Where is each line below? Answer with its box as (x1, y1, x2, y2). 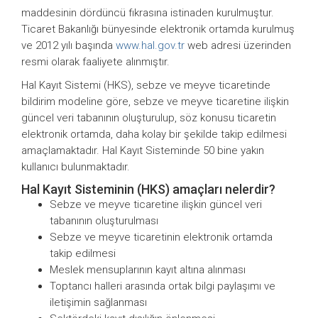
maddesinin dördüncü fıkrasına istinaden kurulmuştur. (21, 6, 274, 19)
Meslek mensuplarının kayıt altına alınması (50, 263, 246, 276)
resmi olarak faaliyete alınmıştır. (21, 55, 170, 68)
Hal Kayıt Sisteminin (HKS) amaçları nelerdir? (21, 181, 275, 197)
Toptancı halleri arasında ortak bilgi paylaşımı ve (50, 279, 275, 292)
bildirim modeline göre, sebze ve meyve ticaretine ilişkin (21, 94, 289, 108)
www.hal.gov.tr (116, 38, 185, 52)
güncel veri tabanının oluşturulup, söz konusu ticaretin (21, 111, 276, 124)
